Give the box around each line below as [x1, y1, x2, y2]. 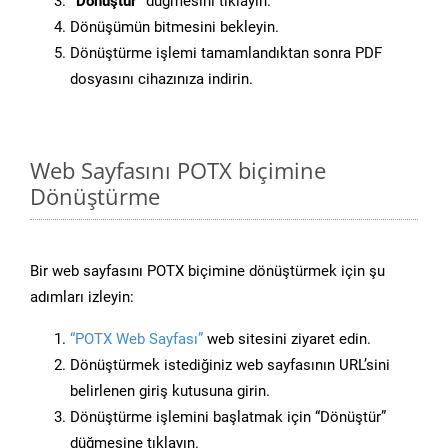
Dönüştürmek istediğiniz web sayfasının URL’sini [70, 356, 390, 375]
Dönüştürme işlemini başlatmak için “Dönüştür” [70, 408, 386, 427]
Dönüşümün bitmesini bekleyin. [70, 18, 279, 37]
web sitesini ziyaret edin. [203, 330, 371, 349]
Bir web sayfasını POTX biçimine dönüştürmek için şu [30, 262, 385, 281]
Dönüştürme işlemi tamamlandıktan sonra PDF [70, 44, 382, 63]
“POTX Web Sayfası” [70, 330, 203, 349]
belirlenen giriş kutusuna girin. [70, 382, 270, 401]
